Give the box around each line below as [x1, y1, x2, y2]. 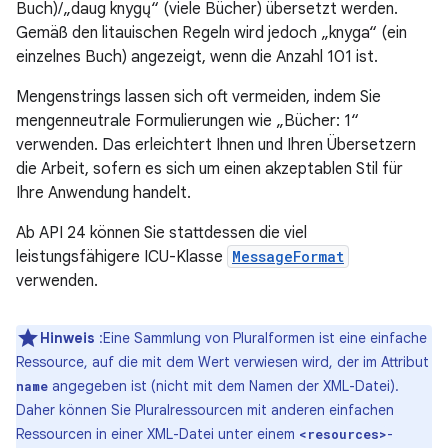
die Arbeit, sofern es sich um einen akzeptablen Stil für [16, 159, 403, 179]
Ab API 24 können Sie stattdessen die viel [16, 223, 307, 243]
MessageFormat [232, 247, 344, 266]
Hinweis [40, 329, 95, 347]
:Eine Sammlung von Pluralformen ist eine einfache [95, 329, 427, 347]
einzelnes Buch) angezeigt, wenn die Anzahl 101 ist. [16, 47, 378, 67]
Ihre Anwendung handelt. [16, 183, 191, 203]
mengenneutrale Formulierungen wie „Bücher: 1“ [16, 111, 359, 131]
